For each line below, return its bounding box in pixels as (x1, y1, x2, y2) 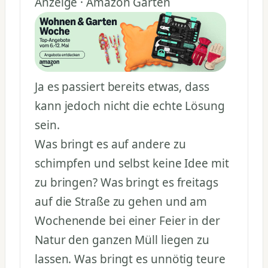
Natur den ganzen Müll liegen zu (35, 232, 210, 248)
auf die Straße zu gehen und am (35, 193, 208, 209)
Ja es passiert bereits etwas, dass (35, 78, 209, 95)
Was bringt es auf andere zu (35, 136, 186, 152)
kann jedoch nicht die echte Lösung (35, 98, 225, 114)
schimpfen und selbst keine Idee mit (35, 155, 229, 171)
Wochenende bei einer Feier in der (35, 212, 220, 229)
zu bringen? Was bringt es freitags (35, 174, 218, 190)
